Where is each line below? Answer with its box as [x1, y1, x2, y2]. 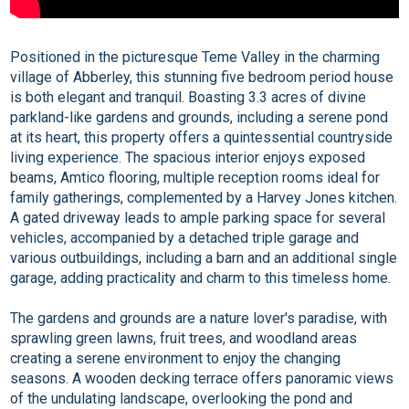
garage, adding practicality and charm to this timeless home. [10, 269, 392, 288]
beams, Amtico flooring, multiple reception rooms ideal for [10, 169, 381, 187]
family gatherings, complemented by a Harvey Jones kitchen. [10, 189, 398, 207]
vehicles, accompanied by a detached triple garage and [10, 229, 360, 247]
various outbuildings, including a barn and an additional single [10, 249, 398, 267]
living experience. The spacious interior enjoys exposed [10, 149, 366, 167]
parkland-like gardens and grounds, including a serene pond [10, 109, 389, 127]
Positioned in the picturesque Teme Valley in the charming [10, 48, 381, 67]
